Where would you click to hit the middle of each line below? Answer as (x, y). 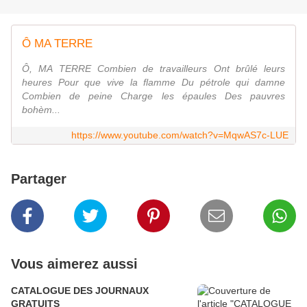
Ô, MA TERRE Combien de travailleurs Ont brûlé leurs (153, 69)
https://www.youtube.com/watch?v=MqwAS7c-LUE (180, 135)
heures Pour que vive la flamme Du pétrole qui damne (153, 83)
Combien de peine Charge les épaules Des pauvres (153, 96)
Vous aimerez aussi (74, 264)
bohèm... (41, 110)
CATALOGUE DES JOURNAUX (80, 291)
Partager (39, 179)
